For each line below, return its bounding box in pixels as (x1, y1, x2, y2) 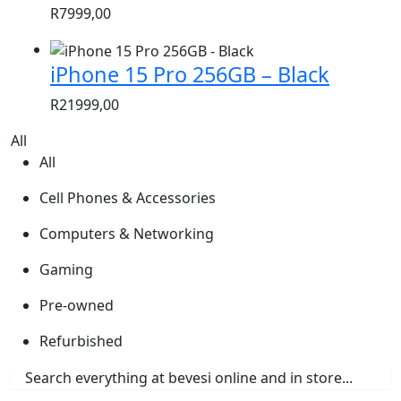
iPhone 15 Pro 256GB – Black (50, 60, 329, 90)
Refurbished (39, 331, 123, 352)
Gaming (39, 260, 93, 280)
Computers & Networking (39, 224, 214, 244)
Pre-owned (39, 295, 114, 316)
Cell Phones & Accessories (39, 188, 216, 209)
